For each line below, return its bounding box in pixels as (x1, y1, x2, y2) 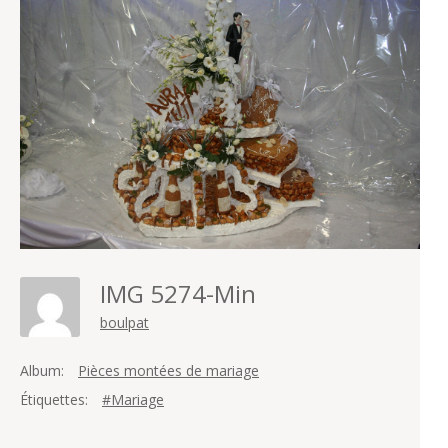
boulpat (100, 313, 149, 333)
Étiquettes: (20, 390, 88, 410)
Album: (20, 361, 64, 381)
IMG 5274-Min (100, 277, 268, 311)
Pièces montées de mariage (78, 361, 259, 381)
